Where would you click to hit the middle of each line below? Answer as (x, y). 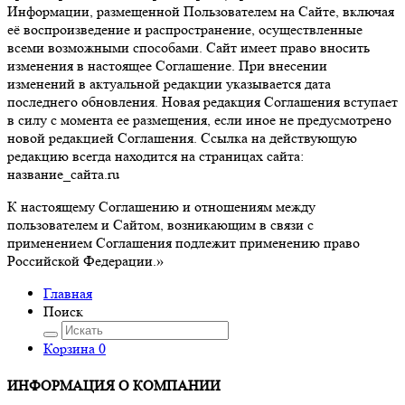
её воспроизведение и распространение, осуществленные (185, 29)
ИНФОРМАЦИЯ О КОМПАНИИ (114, 385)
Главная (68, 293)
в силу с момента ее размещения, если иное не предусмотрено (199, 119)
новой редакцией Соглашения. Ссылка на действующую (182, 137)
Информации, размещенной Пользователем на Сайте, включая (201, 11)
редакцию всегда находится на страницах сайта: (155, 155)
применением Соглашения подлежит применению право (184, 242)
